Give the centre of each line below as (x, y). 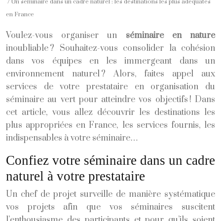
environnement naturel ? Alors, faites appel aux (110, 74)
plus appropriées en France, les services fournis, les (110, 125)
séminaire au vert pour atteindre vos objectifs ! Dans (110, 99)
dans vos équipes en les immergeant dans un (110, 61)
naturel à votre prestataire (75, 176)
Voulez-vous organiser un (66, 35)
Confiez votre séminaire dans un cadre (110, 160)
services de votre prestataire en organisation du (110, 87)
